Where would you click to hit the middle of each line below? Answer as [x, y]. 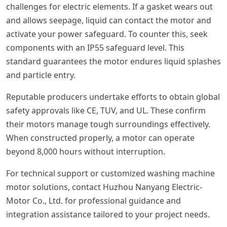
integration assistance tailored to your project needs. [109, 215]
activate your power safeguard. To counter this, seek [107, 34]
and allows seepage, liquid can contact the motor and [109, 21]
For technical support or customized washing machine [110, 174]
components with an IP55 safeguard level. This [95, 48]
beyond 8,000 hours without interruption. [86, 152]
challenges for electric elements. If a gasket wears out [109, 7]
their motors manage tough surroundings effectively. [108, 124]
